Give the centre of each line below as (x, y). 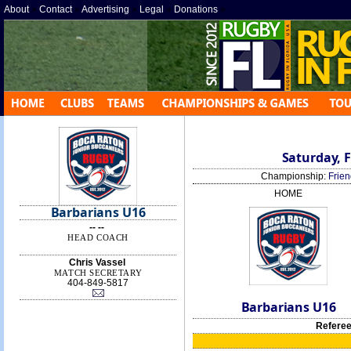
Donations (196, 9)
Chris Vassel (97, 262)
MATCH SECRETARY (98, 273)
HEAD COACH (98, 237)
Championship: (295, 176)
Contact (56, 9)
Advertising (105, 9)
